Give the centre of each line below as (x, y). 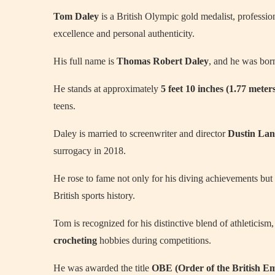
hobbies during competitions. (154, 240)
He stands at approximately (107, 89)
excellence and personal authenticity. (124, 33)
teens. (64, 106)
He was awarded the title (103, 268)
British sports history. (94, 196)
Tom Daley (76, 16)
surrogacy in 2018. (90, 151)
